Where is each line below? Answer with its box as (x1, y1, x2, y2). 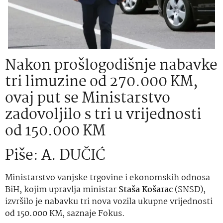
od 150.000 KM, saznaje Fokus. (5, 207, 125, 221)
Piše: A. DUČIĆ (5, 144, 105, 168)
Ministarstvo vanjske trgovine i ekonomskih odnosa (5, 171, 210, 185)
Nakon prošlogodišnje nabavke (5, 54, 218, 78)
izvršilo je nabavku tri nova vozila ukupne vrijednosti (5, 195, 213, 209)
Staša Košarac (118, 183, 175, 197)
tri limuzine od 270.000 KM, (5, 70, 198, 94)
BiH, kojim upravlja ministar (5, 183, 118, 197)
